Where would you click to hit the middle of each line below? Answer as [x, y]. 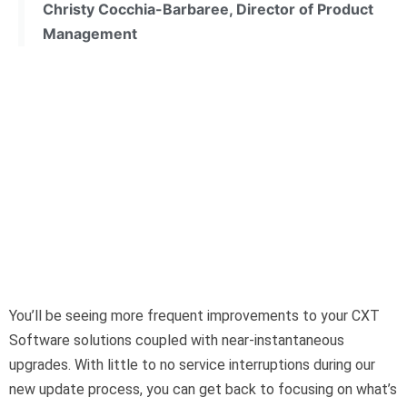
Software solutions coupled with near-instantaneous [177, 341]
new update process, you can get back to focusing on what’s [203, 390]
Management [90, 33]
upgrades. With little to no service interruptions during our [192, 365]
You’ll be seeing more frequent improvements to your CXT [194, 316]
